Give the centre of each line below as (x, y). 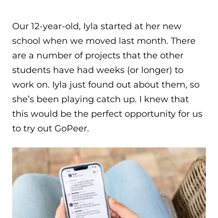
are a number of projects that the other (98, 56)
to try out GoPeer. (51, 129)
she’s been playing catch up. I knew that (100, 100)
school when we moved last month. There (104, 41)
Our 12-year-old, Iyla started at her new (97, 27)
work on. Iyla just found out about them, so (106, 85)
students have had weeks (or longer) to (98, 70)
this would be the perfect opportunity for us (107, 114)
